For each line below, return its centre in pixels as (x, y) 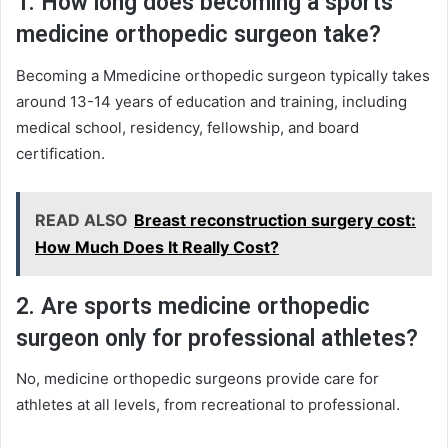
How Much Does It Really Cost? (157, 246)
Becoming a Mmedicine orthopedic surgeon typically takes (223, 75)
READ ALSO (81, 219)
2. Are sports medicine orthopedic (193, 306)
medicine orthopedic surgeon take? (198, 35)
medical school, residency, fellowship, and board (187, 127)
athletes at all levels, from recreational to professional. (208, 405)
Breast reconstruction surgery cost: (275, 219)
